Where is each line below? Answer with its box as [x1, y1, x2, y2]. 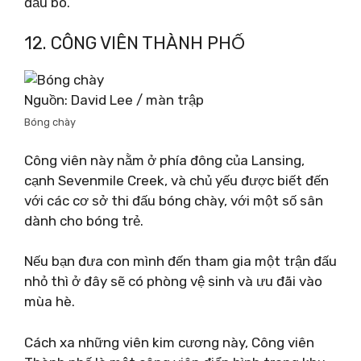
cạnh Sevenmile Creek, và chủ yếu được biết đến [24, 172, 329, 189]
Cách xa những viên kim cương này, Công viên [24, 334, 314, 351]
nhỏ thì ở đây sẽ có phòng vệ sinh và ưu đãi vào [24, 273, 322, 289]
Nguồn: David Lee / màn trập [24, 92, 204, 108]
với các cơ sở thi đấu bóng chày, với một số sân [24, 192, 323, 209]
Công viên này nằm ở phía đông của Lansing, [24, 151, 305, 168]
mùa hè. [24, 293, 75, 309]
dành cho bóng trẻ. [24, 212, 143, 229]
